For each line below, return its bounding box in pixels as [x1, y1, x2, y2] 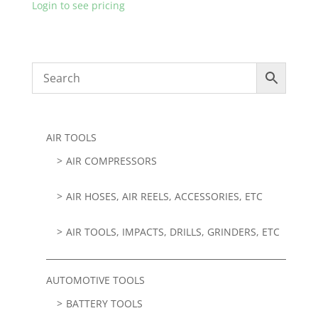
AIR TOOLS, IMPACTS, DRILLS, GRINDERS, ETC [65, 225, 280, 239]
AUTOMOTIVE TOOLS [45, 273, 145, 287]
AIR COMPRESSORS [65, 154, 157, 168]
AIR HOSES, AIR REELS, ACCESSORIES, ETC [65, 190, 263, 204]
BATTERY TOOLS [65, 297, 143, 311]
